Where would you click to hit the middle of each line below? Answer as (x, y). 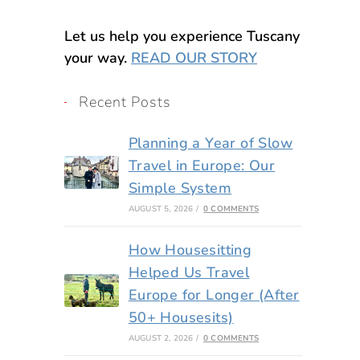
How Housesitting (190, 250)
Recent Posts (125, 102)
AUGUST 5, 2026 (161, 209)
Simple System (180, 188)
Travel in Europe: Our (202, 165)
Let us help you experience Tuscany (182, 36)
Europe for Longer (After (214, 295)
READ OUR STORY (194, 57)
